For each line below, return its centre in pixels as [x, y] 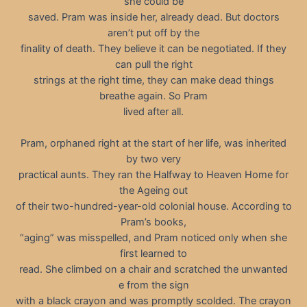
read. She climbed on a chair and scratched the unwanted [153, 270]
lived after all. [153, 111]
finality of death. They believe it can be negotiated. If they [153, 48]
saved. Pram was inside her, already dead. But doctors [153, 17]
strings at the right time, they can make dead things [153, 80]
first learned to [153, 254]
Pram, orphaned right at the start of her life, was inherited [153, 144]
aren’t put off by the [153, 33]
